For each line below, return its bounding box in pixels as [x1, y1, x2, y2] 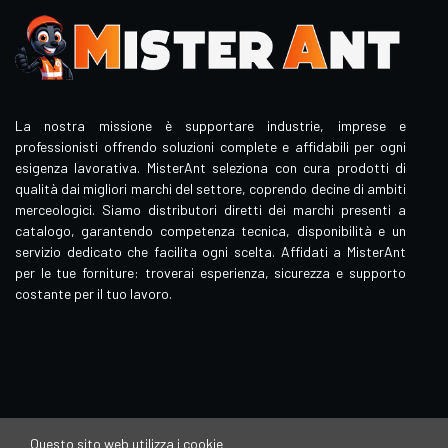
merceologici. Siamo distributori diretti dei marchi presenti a [15, 201, 406, 219]
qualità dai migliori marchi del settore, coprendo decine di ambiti [15, 180, 406, 198]
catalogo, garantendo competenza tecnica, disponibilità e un [15, 222, 406, 240]
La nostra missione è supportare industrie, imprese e [15, 117, 406, 135]
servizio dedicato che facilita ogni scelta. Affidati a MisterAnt [15, 243, 406, 261]
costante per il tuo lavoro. [15, 285, 172, 303]
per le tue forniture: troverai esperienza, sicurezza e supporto [15, 264, 406, 282]
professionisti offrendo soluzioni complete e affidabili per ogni [15, 138, 406, 156]
